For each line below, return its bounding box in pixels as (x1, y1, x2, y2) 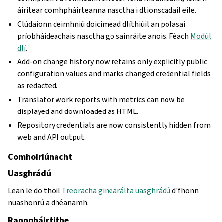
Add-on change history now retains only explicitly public (17, 56, 208, 67)
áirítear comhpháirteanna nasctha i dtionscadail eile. (17, 5, 197, 15)
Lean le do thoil (8, 185, 62, 196)
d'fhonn (170, 185, 199, 196)
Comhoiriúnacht (8, 151, 72, 163)
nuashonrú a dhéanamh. (8, 197, 89, 208)
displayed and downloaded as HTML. (17, 106, 139, 116)
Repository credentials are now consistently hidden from (17, 120, 211, 130)
